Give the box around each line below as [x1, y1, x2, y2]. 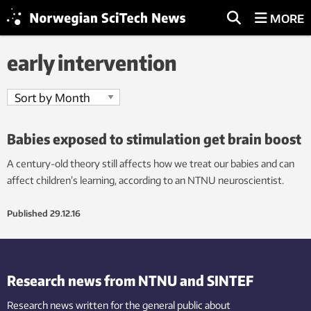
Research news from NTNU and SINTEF [7, 271, 253, 289]
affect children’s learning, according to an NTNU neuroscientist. [7, 174, 284, 186]
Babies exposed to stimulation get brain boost [7, 130, 301, 147]
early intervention [7, 49, 177, 76]
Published [7, 208, 48, 219]
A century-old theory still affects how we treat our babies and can [7, 158, 294, 169]
